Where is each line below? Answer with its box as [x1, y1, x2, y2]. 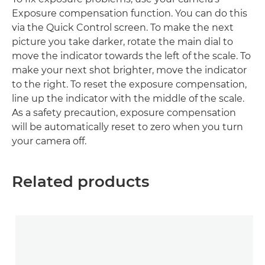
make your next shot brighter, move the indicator [12, 64, 247, 76]
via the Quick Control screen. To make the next [12, 22, 234, 33]
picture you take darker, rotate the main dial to [12, 36, 233, 47]
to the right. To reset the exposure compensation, [12, 79, 247, 90]
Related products [12, 172, 149, 191]
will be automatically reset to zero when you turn [12, 121, 243, 132]
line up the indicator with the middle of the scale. [12, 93, 244, 104]
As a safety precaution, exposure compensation [12, 107, 236, 118]
